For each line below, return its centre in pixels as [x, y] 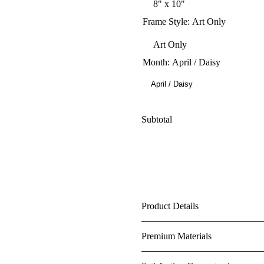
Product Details [170, 206]
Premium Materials [176, 236]
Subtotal [157, 120]
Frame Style [165, 22]
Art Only [209, 22]
